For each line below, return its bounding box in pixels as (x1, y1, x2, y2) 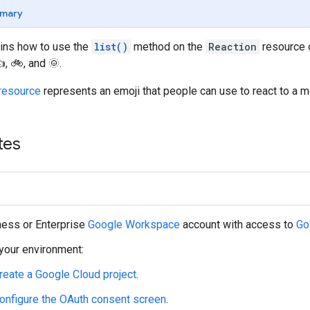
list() (94, 39, 128, 53)
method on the (131, 39, 206, 53)
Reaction (208, 39, 257, 53)
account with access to (180, 217, 296, 231)
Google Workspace (88, 217, 180, 231)
